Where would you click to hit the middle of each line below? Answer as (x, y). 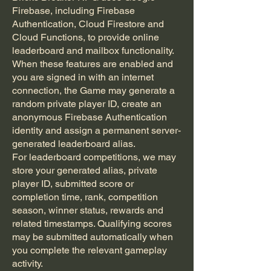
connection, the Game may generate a (93, 90)
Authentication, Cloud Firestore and (88, 24)
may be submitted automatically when (93, 237)
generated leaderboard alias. (74, 144)
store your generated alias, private (85, 170)
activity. (28, 263)
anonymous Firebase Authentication (90, 117)
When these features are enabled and (93, 64)
